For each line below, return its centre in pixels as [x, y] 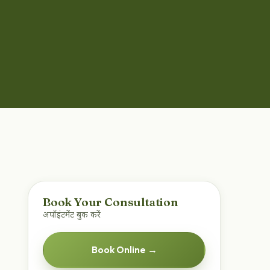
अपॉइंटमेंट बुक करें [72, 216]
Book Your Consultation [111, 202]
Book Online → [124, 250]
